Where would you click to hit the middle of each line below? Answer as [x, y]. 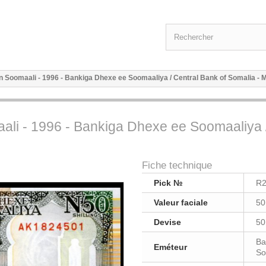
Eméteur [170, 247]
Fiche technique [177, 165]
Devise [167, 222]
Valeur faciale [181, 202]
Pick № [168, 183]
